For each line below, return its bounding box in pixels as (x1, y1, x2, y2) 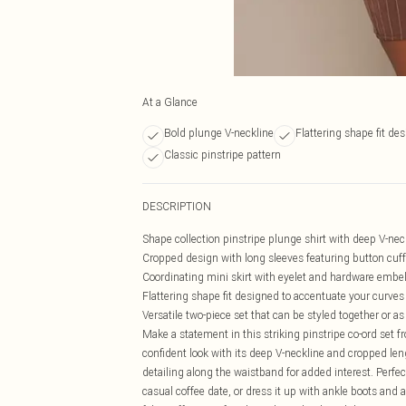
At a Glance (142, 95, 198, 109)
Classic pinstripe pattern (164, 148, 281, 161)
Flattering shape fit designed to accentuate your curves (142, 289, 404, 303)
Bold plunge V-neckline (164, 126, 274, 140)
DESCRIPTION (142, 199, 211, 213)
